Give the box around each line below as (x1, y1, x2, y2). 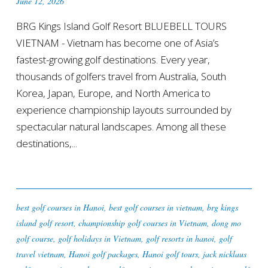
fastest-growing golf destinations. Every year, (16, 52, 210, 66)
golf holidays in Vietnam (57, 232, 141, 244)
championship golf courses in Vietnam (78, 217, 207, 229)
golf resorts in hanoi (145, 232, 214, 244)
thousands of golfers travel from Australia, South (16, 69, 226, 83)
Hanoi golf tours (142, 248, 198, 260)
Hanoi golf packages (68, 248, 138, 260)
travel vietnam (16, 248, 64, 260)
